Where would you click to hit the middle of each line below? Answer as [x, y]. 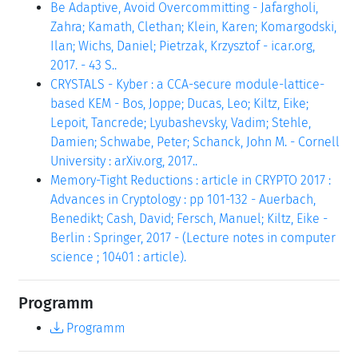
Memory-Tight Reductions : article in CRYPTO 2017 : [191, 180]
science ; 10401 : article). [118, 257]
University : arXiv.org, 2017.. [124, 161]
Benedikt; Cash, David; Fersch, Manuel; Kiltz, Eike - [189, 218]
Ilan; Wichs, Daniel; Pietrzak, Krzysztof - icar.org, [183, 46]
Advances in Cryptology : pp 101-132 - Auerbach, [183, 199]
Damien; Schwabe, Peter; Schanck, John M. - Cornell [195, 141]
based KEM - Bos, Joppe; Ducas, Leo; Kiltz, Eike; [179, 103]
